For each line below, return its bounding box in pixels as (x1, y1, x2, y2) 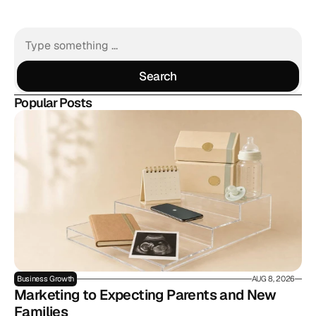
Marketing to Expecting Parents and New (14, 286, 276, 304)
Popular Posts (14, 95, 92, 111)
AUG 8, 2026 (251, 274, 295, 284)
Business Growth (17, 274, 75, 284)
